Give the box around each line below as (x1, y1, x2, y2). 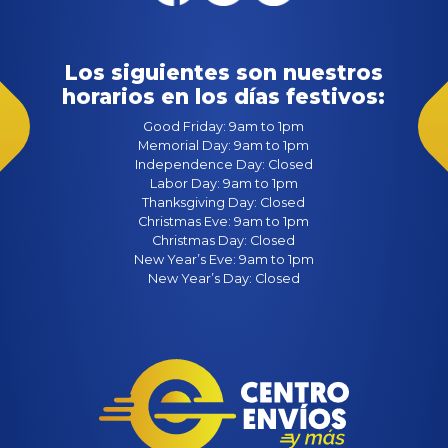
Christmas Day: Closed (152, 232, 296, 248)
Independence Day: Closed (134, 156, 313, 172)
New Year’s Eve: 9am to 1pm (133, 251, 314, 267)
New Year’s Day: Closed (147, 270, 300, 286)
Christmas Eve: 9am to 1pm (138, 213, 310, 229)
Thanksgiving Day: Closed (142, 194, 306, 210)
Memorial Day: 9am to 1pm (138, 137, 310, 153)
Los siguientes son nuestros (64, 59, 383, 85)
